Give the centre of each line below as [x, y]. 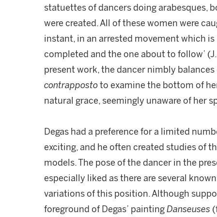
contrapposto [71, 85]
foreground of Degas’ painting [105, 209]
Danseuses [189, 209]
